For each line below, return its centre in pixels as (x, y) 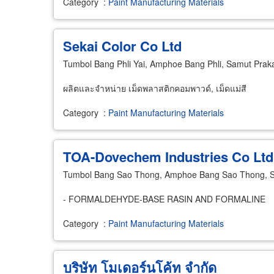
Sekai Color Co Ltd (122, 46)
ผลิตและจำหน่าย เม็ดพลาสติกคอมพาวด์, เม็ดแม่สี (155, 88)
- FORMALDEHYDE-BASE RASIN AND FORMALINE (164, 199)
